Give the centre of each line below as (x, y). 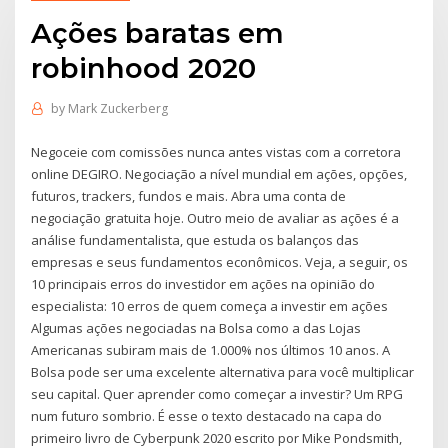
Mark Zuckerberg (117, 109)
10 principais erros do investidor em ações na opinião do (203, 283)
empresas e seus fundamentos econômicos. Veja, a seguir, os (220, 261)
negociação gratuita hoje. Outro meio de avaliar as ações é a (215, 217)
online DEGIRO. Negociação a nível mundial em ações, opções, (219, 173)
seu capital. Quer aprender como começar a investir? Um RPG (217, 393)
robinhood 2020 (144, 67)
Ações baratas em (158, 32)
